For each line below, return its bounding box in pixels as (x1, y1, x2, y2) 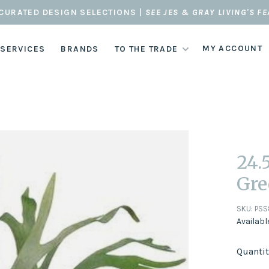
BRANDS (61, 43, 99, 54)
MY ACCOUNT (202, 43, 263, 53)
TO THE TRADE (114, 43, 178, 54)
